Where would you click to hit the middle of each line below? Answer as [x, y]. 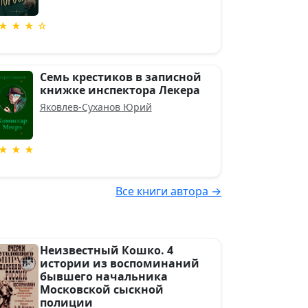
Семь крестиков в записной [120, 77]
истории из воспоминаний [119, 263]
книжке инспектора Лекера [120, 90]
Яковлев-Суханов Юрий [96, 107]
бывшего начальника [103, 276]
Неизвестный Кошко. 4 [106, 250]
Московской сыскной [101, 289]
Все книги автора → [168, 191]
